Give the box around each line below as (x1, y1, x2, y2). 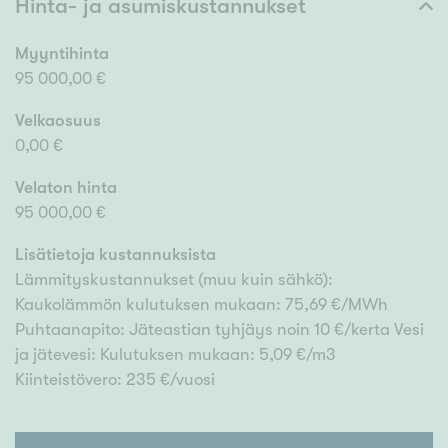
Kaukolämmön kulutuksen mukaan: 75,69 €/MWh (15, 295, 388, 315)
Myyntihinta (15, 44, 109, 64)
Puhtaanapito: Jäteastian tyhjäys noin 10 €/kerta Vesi (15, 320, 424, 340)
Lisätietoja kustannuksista (15, 245, 216, 265)
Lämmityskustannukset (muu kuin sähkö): (15, 270, 333, 290)
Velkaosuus (15, 111, 101, 131)
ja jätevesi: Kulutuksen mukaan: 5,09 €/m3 (15, 345, 336, 365)
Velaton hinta (15, 178, 117, 198)
